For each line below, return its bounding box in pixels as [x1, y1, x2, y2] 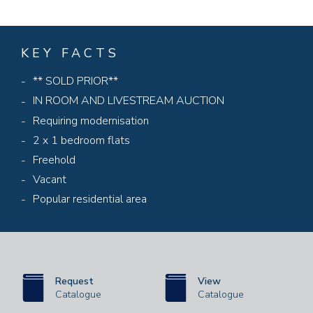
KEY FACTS [21, 45, 119, 62]
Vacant [33, 171, 66, 187]
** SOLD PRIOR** [33, 73, 118, 89]
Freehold [33, 152, 75, 168]
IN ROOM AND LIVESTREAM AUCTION [33, 93, 224, 109]
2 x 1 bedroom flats [33, 132, 130, 148]
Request [55, 274, 94, 288]
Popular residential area [33, 191, 147, 208]
